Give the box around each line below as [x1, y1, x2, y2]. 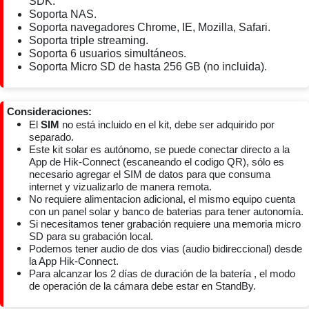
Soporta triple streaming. [29, 34, 148, 46]
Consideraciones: [7, 106, 92, 117]
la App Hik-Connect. [29, 255, 119, 267]
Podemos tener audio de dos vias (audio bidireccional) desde [29, 243, 302, 255]
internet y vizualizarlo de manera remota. [29, 181, 212, 192]
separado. [29, 131, 77, 143]
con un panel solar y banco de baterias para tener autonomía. [29, 206, 303, 217]
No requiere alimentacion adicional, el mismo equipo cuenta [29, 193, 295, 205]
